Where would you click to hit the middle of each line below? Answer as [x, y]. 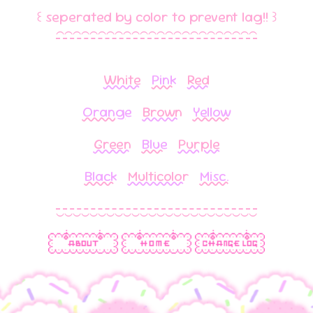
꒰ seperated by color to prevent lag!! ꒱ [156, 16]
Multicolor [158, 176]
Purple [199, 144]
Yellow [212, 111]
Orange [107, 111]
